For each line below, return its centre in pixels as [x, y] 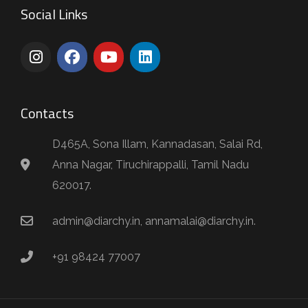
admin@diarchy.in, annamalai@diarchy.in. [154, 221]
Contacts [47, 113]
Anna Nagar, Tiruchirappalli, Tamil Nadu [150, 165]
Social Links [54, 14]
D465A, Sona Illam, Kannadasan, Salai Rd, [157, 144]
